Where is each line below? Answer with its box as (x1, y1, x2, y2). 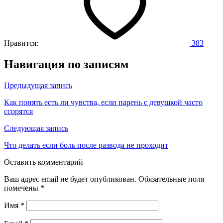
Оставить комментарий (4, 157, 83, 166)
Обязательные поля (138, 174, 204, 183)
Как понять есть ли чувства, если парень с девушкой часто (4, 98, 203, 107)
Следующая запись (4, 123, 68, 132)
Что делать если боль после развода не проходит (4, 140, 168, 149)
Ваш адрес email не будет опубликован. (4, 174, 136, 183)
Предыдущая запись (4, 81, 72, 90)
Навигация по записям (4, 57, 128, 71)
